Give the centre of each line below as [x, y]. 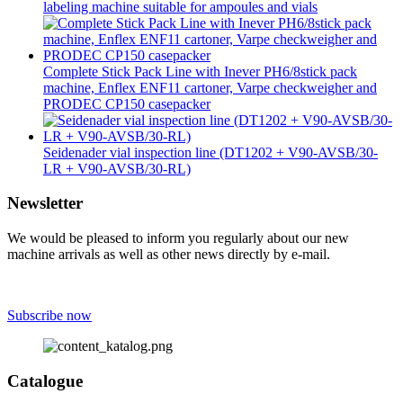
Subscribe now [49, 316]
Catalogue [45, 381]
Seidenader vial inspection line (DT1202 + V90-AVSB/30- [210, 152]
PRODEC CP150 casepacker [127, 103]
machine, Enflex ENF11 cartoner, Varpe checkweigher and [210, 87]
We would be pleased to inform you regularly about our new [178, 238]
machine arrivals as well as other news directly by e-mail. [169, 255]
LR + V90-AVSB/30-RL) [117, 168]
